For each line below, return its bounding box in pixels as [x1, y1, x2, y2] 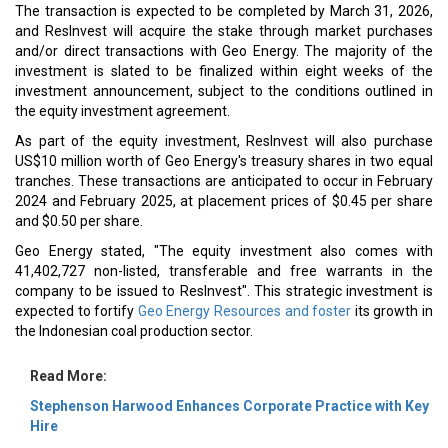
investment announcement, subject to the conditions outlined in [15, 83, 433, 99]
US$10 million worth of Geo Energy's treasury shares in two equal [15, 153, 433, 169]
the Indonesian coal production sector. [15, 323, 253, 339]
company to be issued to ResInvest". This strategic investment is [15, 283, 433, 299]
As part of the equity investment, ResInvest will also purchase [15, 133, 433, 149]
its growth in [354, 303, 434, 319]
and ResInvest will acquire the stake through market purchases [15, 23, 433, 39]
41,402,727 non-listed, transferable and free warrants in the [15, 263, 433, 279]
